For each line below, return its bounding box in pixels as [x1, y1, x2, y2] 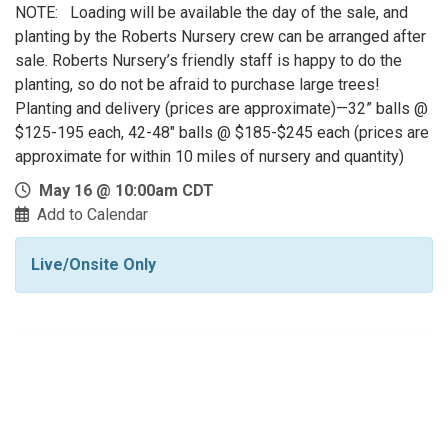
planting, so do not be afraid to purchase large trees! [15, 75, 380, 94]
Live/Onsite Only [31, 255, 156, 274]
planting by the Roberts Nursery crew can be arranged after [15, 27, 426, 46]
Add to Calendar [37, 205, 148, 224]
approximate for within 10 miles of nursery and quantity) [15, 147, 404, 166]
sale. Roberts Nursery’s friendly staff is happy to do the [15, 51, 402, 70]
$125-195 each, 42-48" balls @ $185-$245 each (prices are [15, 123, 429, 142]
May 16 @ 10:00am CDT [39, 181, 214, 200]
